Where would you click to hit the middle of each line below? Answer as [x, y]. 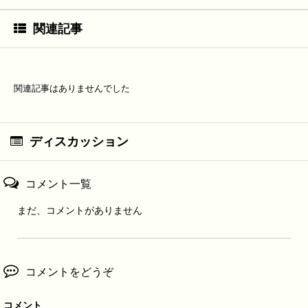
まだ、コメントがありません [80, 211]
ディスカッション [79, 142]
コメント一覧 [58, 184]
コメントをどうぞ [69, 272]
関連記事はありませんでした [72, 89]
